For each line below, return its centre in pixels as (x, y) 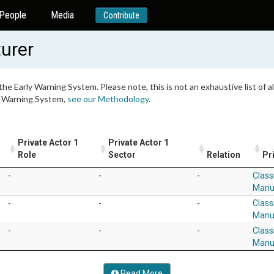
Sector (122, 155)
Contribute (121, 15)
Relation (224, 155)
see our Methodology (108, 99)
